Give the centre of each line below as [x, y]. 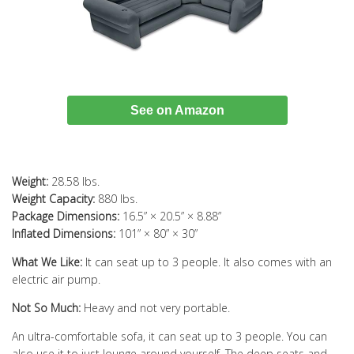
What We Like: [47, 262]
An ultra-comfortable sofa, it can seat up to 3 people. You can [169, 337]
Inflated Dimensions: [64, 234]
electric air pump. [56, 280]
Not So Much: [46, 308]
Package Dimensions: [66, 217]
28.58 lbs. [74, 182]
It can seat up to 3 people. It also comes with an [207, 262]
